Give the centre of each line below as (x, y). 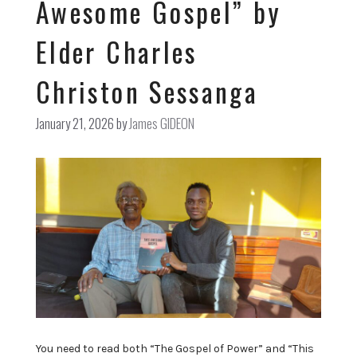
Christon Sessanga (152, 91)
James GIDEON (162, 123)
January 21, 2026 (75, 123)
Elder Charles (117, 51)
